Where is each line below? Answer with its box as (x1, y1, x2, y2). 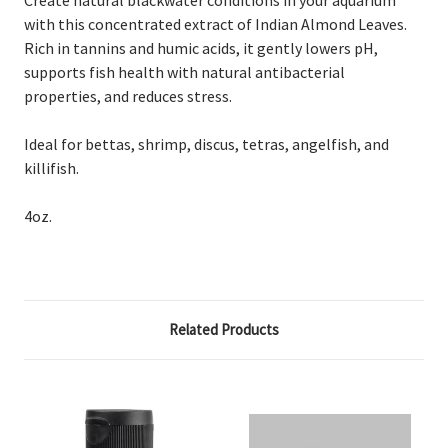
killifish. (24, 157, 79, 178)
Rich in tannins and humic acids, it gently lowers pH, (24, 37, 378, 58)
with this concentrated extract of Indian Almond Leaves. (24, 13, 407, 34)
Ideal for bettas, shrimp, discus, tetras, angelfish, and (24, 133, 389, 154)
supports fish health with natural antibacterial (24, 61, 345, 82)
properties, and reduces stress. (24, 85, 232, 106)
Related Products (169, 319, 279, 339)
